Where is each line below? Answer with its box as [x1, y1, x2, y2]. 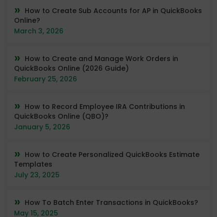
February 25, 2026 [14, 74, 77, 84]
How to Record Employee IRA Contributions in [25, 101, 185, 111]
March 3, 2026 [14, 26, 63, 36]
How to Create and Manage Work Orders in [25, 53, 178, 63]
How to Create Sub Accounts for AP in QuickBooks [25, 5, 202, 15]
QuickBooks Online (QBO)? [14, 111, 108, 121]
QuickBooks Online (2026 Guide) [14, 63, 129, 73]
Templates [14, 159, 52, 169]
